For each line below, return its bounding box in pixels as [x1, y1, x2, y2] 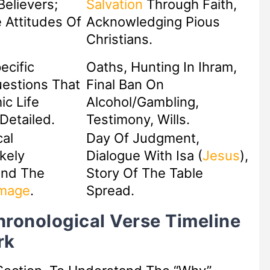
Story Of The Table [86, 165, 203, 181]
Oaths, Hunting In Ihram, [86, 59, 237, 75]
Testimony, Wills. [86, 111, 190, 128]
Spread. [86, 183, 134, 199]
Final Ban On [86, 77, 164, 93]
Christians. [86, 31, 152, 48]
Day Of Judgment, [86, 130, 199, 146]
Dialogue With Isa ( [86, 148, 202, 164]
